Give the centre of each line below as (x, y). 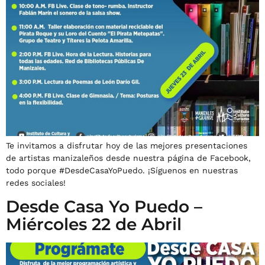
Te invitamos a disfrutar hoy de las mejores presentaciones (127, 146)
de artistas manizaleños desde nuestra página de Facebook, (128, 158)
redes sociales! (36, 183)
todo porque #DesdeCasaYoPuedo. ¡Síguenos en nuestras (122, 171)
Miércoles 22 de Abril (94, 224)
